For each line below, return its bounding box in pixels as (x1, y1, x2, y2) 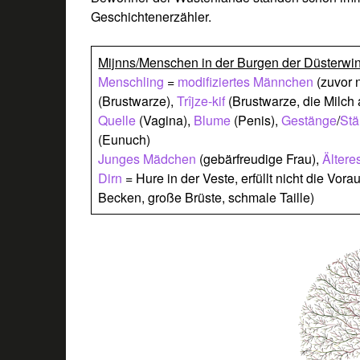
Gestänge (281, 110, 337, 129)
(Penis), (234, 110, 282, 129)
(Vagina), (139, 110, 194, 129)
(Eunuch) (98, 129, 151, 149)
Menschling (98, 72, 168, 91)
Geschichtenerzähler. (91, 6, 212, 26)
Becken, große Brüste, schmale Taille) (98, 187, 315, 207)
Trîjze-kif (177, 91, 229, 110)
